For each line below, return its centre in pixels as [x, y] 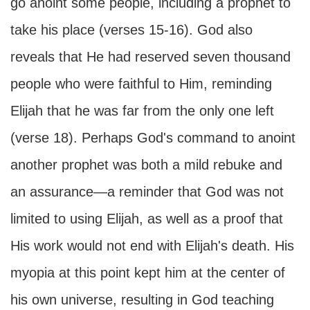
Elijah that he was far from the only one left [142, 111]
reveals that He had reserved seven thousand [151, 57]
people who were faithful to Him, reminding [141, 84]
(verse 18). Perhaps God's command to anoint [153, 138]
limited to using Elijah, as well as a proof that [147, 219]
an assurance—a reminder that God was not [147, 192]
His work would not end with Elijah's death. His [152, 246]
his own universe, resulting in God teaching [142, 300]
